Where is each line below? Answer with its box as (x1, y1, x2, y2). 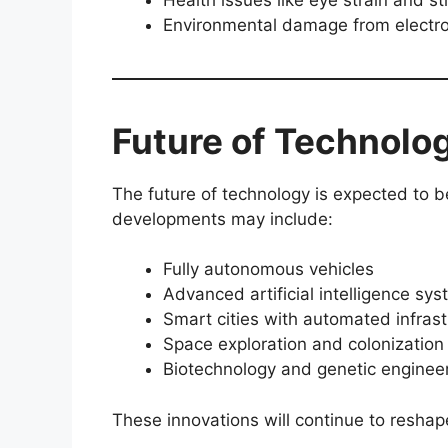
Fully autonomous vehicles (163, 259, 374, 280)
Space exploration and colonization (163, 334, 444, 355)
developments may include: (112, 208, 333, 229)
